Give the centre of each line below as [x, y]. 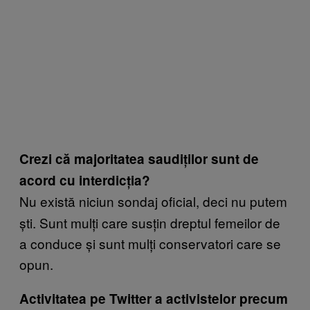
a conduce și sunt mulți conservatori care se [150, 243]
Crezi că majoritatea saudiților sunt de [139, 158]
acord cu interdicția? [85, 180]
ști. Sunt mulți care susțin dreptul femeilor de [150, 222]
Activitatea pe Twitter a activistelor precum [154, 298]
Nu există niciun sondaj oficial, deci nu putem [153, 201]
